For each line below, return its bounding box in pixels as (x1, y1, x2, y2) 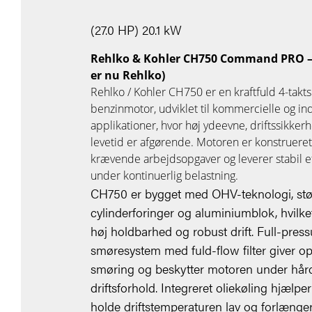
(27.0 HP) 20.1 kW (91, 21, 182, 39)
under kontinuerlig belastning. (91, 168, 238, 184)
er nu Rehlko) (91, 68, 165, 84)
